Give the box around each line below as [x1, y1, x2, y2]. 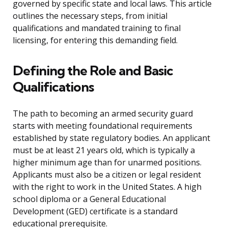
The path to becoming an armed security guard [13, 108, 193, 120]
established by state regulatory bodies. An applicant [13, 132, 210, 144]
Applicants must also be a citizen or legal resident [13, 169, 201, 181]
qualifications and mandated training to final [13, 22, 181, 34]
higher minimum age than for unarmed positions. [13, 157, 202, 168]
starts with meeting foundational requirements [13, 120, 192, 132]
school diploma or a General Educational [13, 193, 166, 205]
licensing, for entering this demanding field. [13, 35, 178, 46]
